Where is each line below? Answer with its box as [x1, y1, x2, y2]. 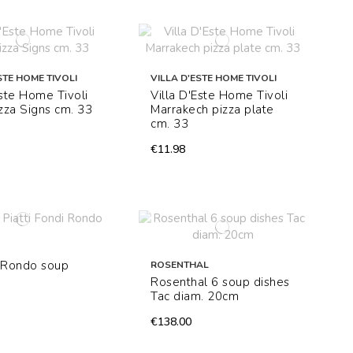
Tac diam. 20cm [150, 288, 240, 305]
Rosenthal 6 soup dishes [150, 274, 290, 291]
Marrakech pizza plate [150, 102, 274, 118]
